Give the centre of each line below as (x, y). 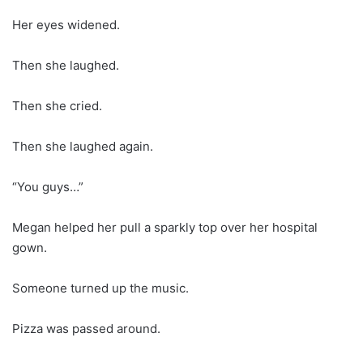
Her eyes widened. (66, 24)
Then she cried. (57, 105)
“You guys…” (48, 186)
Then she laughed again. (83, 146)
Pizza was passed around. (86, 328)
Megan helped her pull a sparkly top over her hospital (165, 227)
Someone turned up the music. (100, 288)
